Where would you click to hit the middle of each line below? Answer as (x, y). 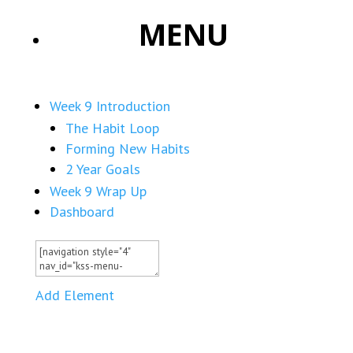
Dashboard (82, 212)
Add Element (74, 295)
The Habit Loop (112, 128)
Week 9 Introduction (110, 106)
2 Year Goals (102, 169)
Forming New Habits (127, 149)
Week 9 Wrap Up (98, 191)
